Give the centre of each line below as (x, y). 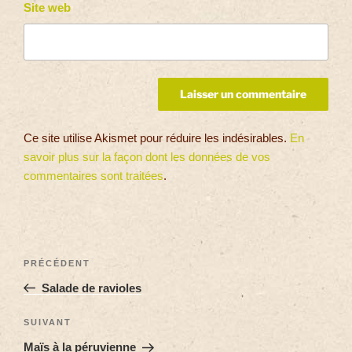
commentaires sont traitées (93, 175)
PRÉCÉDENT (57, 263)
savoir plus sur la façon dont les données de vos (147, 156)
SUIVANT (48, 323)
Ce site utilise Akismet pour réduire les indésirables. (157, 137)
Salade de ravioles (91, 288)
